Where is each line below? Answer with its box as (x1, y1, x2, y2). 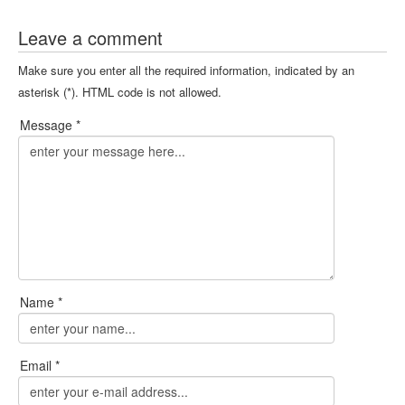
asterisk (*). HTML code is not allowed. (18, 83, 221, 100)
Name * (20, 293, 62, 311)
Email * (20, 356, 60, 374)
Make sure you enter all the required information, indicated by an (18, 61, 354, 79)
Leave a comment (18, 24, 163, 51)
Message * (20, 116, 80, 134)
